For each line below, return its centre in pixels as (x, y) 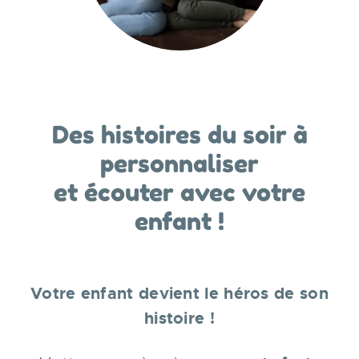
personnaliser (179, 163)
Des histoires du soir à (179, 135)
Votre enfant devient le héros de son (179, 293)
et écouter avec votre (179, 192)
